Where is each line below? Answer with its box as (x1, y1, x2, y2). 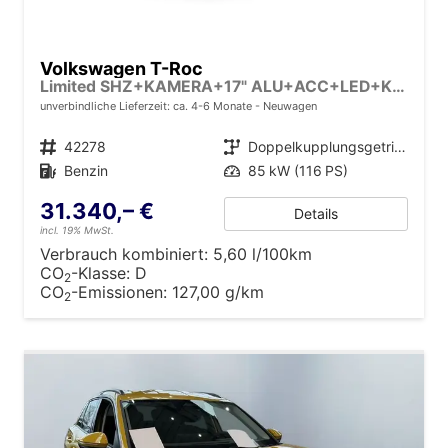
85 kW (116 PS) (248, 161, 348, 179)
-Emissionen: (71, 281, 172, 302)
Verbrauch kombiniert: (40, 243, 213, 264)
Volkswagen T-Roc (40, 57, 203, 79)
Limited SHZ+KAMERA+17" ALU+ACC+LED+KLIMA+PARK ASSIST (392, 76, 405, 96)
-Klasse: (71, 262, 130, 283)
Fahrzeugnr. (48, 137, 60, 155)
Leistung (232, 161, 244, 179)
